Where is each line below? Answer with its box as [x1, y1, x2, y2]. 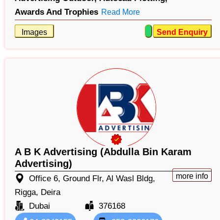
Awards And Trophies [15, 7, 98, 17]
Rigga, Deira [15, 187, 60, 197]
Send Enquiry [156, 27, 208, 36]
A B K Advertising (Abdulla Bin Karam [15, 146, 192, 157]
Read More [101, 7, 140, 16]
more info [175, 171, 208, 180]
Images [21, 27, 47, 36]
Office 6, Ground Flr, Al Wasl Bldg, [29, 173, 155, 183]
